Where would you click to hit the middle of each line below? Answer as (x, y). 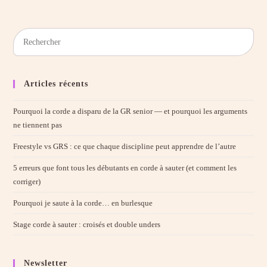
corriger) (27, 182)
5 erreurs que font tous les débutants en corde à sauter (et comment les (125, 168)
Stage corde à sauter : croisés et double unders (87, 225)
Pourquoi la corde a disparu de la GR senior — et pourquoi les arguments (131, 111)
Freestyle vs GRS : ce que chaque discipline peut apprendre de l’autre (125, 147)
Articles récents (56, 84)
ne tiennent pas (38, 125)
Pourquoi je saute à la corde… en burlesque (83, 203)
